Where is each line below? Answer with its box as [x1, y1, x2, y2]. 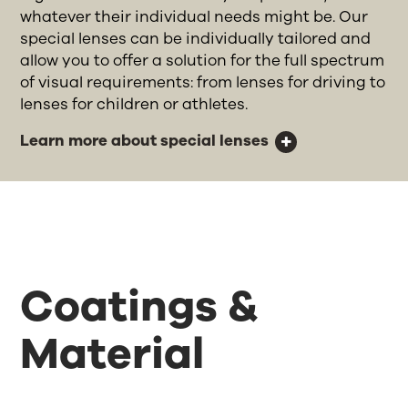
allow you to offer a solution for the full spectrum [20, 49, 385, 71]
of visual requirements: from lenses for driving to [20, 71, 386, 93]
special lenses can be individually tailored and [20, 27, 372, 49]
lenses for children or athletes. [20, 93, 249, 115]
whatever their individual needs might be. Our [20, 5, 369, 27]
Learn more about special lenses [20, 129, 270, 151]
